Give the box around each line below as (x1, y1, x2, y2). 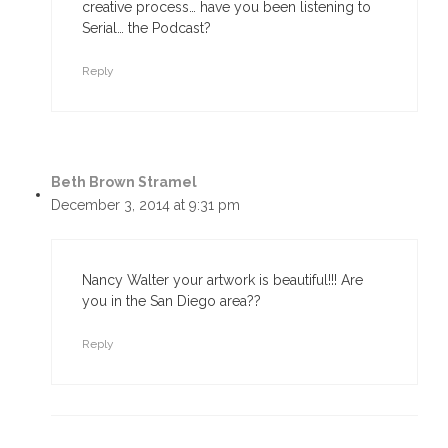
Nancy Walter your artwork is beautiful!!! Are (82, 272, 363, 288)
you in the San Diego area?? (82, 293, 261, 309)
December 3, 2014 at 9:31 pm (51, 197, 240, 213)
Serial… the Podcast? (82, 20, 211, 36)
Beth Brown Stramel (51, 174, 197, 190)
